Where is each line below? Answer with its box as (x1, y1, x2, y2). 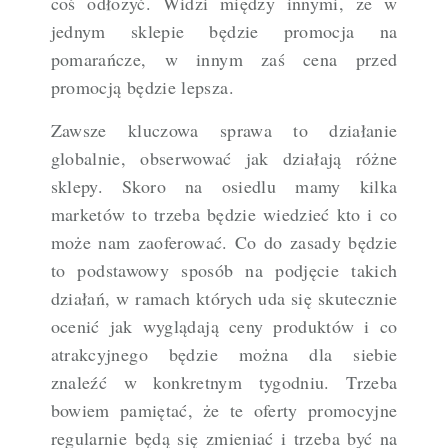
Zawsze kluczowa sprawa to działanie (50, 118, 398, 143)
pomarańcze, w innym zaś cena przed (50, 47, 398, 72)
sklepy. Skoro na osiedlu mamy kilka (50, 174, 398, 199)
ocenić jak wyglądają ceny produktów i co (50, 314, 398, 339)
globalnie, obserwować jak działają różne (50, 146, 398, 171)
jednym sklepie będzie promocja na (50, 19, 398, 44)
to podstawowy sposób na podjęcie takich (50, 258, 398, 283)
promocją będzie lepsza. (50, 75, 234, 100)
